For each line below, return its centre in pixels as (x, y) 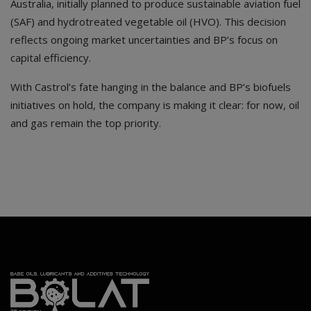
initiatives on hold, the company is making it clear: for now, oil (155, 105)
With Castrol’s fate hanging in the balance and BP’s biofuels (151, 87)
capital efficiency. (51, 58)
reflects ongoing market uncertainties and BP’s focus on (144, 40)
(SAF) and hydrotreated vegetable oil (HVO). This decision (148, 22)
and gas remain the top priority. (86, 123)
